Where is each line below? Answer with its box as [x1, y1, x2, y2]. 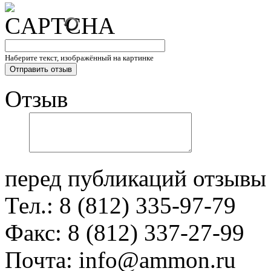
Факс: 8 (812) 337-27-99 [5, 219, 244, 246]
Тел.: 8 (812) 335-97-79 [5, 192, 236, 218]
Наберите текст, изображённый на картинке [5, 53, 154, 62]
